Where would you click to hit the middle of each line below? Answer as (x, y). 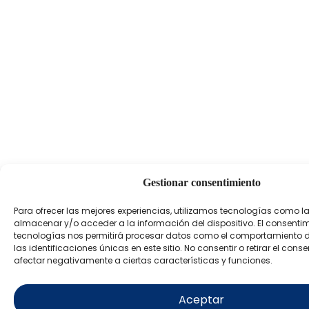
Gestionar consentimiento (201, 182)
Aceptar (201, 299)
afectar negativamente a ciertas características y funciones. (143, 260)
